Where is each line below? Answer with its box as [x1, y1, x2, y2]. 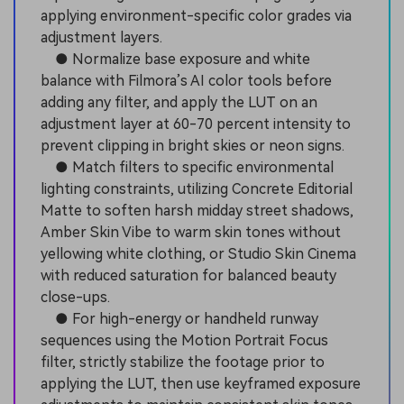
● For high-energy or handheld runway [41, 310, 318, 328]
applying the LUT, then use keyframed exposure [41, 375, 361, 393]
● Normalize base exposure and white [41, 50, 310, 69]
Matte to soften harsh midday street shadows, [41, 202, 353, 220]
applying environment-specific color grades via [41, 7, 352, 25]
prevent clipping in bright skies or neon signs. [41, 137, 344, 155]
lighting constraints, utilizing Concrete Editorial [41, 180, 353, 198]
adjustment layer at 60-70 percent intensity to [41, 115, 351, 133]
